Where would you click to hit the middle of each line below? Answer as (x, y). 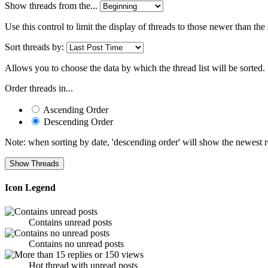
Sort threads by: (34, 47)
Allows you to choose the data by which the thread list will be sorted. (135, 68)
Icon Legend (30, 188)
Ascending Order (75, 110)
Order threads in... (39, 89)
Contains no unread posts (76, 243)
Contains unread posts (70, 222)
